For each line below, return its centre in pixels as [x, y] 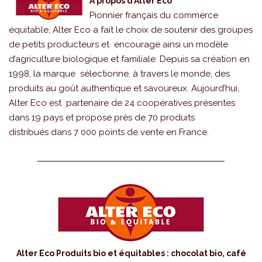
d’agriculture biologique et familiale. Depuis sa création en [129, 59]
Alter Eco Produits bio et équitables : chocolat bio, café [131, 253]
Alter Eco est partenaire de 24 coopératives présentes [122, 103]
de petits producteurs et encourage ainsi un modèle [118, 44]
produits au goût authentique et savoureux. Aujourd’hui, [124, 88]
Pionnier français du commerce [154, 15]
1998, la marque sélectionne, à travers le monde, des [119, 73]
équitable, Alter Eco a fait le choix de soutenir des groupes [131, 30]
